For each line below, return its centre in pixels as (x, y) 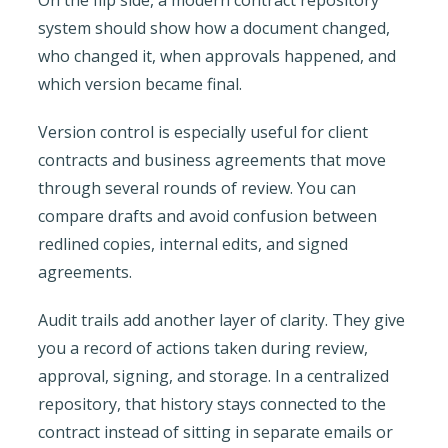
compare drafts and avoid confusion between (207, 215)
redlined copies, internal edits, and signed (192, 243)
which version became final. (139, 83)
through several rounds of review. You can (196, 187)
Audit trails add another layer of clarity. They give (221, 319)
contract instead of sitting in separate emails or (215, 431)
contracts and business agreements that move (211, 159)
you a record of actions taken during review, (202, 347)
